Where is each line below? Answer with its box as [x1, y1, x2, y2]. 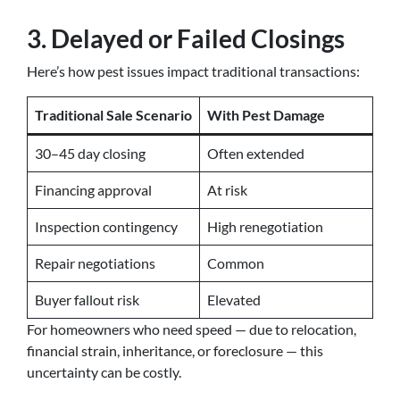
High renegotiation [207, 218, 323, 235]
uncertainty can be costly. [27, 363, 181, 380]
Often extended [207, 145, 304, 162]
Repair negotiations [35, 254, 155, 271]
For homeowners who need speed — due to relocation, [27, 321, 356, 337]
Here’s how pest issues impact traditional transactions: [27, 62, 360, 79]
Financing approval [35, 181, 152, 198]
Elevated [207, 291, 261, 308]
